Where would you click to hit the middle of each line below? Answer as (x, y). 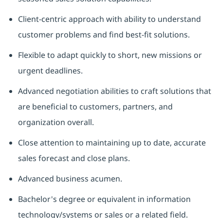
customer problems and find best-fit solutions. (104, 35)
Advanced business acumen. (70, 179)
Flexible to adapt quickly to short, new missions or (110, 55)
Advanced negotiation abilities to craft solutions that (114, 91)
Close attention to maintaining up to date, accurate (112, 143)
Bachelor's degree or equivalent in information (104, 199)
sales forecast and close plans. (74, 158)
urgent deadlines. (50, 71)
